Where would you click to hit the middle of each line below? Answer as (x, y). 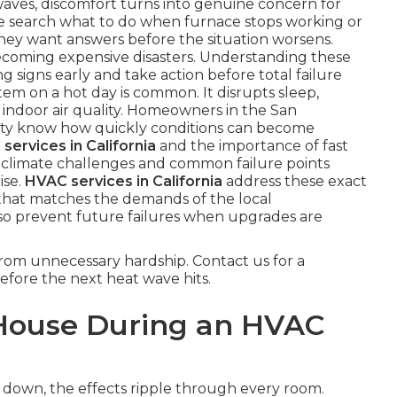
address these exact (295, 181)
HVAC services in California (124, 181)
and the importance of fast (252, 146)
